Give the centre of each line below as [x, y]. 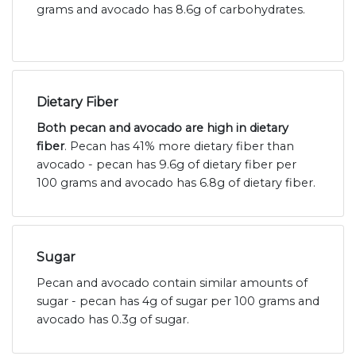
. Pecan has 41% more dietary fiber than [179, 147]
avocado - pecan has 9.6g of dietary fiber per [166, 165]
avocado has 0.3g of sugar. [113, 320]
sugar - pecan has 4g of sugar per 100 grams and [178, 302]
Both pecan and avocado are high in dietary [163, 128]
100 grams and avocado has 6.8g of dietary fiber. [176, 183]
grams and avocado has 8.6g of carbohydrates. [171, 10]
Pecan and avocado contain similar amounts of [172, 283]
